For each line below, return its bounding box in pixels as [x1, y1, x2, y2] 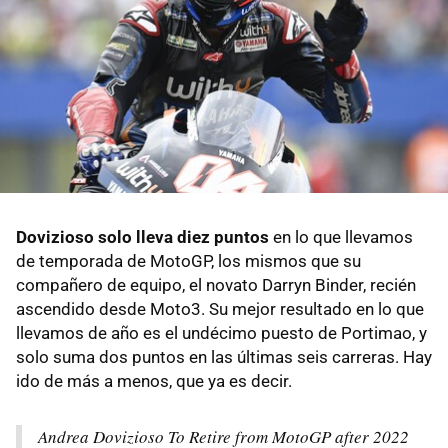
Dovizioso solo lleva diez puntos [16, 226, 269, 247]
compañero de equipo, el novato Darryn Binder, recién [16, 274, 416, 295]
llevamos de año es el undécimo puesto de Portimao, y [16, 322, 427, 343]
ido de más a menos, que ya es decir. [16, 370, 292, 391]
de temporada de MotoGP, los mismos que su [16, 250, 361, 271]
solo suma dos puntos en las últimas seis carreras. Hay [16, 346, 432, 367]
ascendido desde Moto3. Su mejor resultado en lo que [16, 298, 424, 319]
